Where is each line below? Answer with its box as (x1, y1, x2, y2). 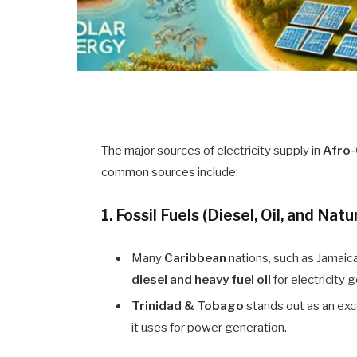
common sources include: (101, 164, 239, 179)
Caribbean (164, 250, 227, 265)
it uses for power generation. (131, 320, 288, 335)
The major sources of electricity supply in (101, 143, 324, 158)
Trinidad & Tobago (131, 299, 245, 314)
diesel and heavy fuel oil (131, 272, 272, 287)
